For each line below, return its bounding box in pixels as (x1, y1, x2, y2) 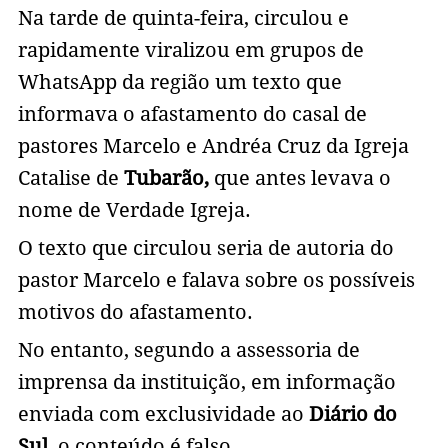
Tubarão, (118, 166, 214, 191)
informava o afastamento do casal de (17, 102, 367, 127)
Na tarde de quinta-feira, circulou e (17, 6, 349, 31)
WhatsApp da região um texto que (17, 70, 342, 95)
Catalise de (17, 166, 119, 191)
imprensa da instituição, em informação (17, 370, 396, 395)
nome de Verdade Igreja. (17, 198, 251, 223)
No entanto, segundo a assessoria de (17, 338, 360, 363)
